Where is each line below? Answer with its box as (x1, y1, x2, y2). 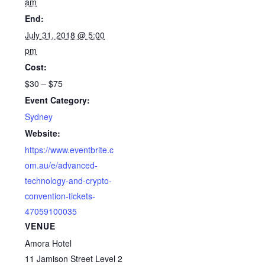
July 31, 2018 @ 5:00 (25, 29, 105, 41)
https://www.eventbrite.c (25, 144, 114, 156)
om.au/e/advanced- (25, 159, 98, 171)
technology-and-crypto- (25, 174, 112, 186)
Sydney (25, 111, 53, 122)
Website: (25, 127, 61, 139)
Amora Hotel (25, 237, 72, 249)
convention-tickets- (25, 190, 96, 202)
